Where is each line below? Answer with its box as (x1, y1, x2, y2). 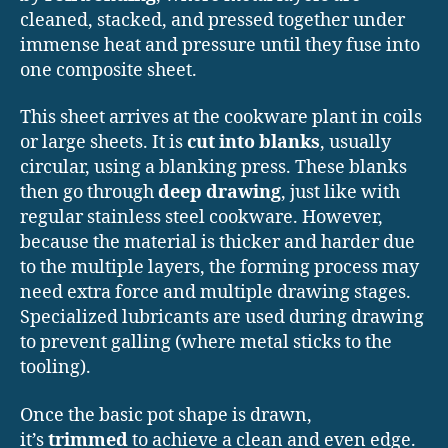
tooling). (20, 356, 91, 380)
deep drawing (158, 181, 281, 205)
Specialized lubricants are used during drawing (20, 306, 424, 330)
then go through (20, 181, 158, 205)
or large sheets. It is (20, 131, 187, 155)
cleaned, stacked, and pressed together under (20, 8, 405, 32)
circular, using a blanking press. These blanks (20, 156, 407, 180)
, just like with (281, 181, 400, 205)
